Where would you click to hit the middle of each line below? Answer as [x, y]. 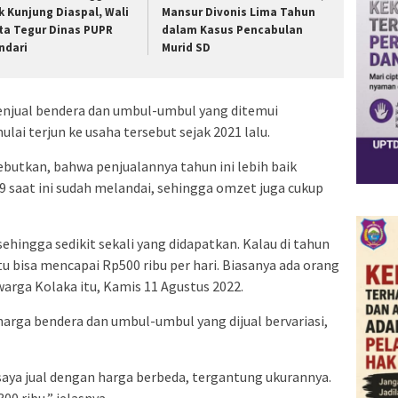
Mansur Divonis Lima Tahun [239, 12]
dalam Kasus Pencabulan [233, 29]
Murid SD [187, 47]
